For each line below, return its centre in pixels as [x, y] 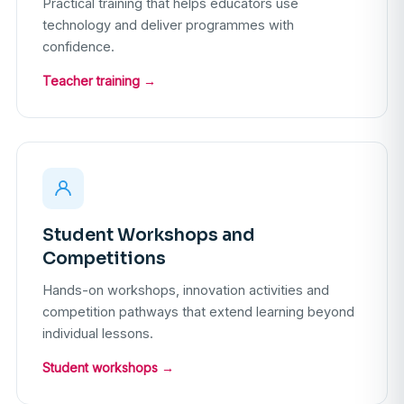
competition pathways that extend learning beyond [198, 312]
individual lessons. [98, 334]
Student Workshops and [149, 236]
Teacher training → [99, 81]
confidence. [78, 47]
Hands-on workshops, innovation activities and [186, 290]
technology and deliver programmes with [168, 25]
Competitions [104, 259]
